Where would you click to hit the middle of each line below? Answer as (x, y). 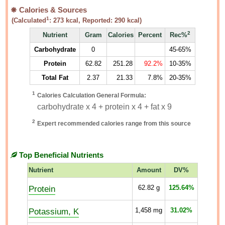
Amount (149, 170)
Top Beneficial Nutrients (61, 155)
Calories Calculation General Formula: (92, 95)
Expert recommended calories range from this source (114, 124)
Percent (150, 35)
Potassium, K (54, 211)
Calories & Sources (52, 10)
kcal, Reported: (89, 20)
